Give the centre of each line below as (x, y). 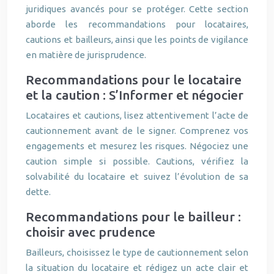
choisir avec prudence (91, 232)
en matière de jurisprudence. (86, 55)
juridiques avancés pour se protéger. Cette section (137, 9)
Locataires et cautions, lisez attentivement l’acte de (137, 115)
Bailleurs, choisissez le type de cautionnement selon (137, 252)
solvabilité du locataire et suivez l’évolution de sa (137, 176)
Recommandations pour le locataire (134, 80)
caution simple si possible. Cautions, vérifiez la (137, 161)
